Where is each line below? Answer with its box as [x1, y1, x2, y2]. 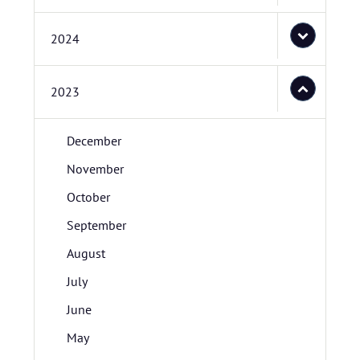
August [67, 245, 105, 261]
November [67, 161, 124, 177]
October [67, 189, 110, 205]
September [67, 217, 126, 233]
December [67, 133, 121, 149]
